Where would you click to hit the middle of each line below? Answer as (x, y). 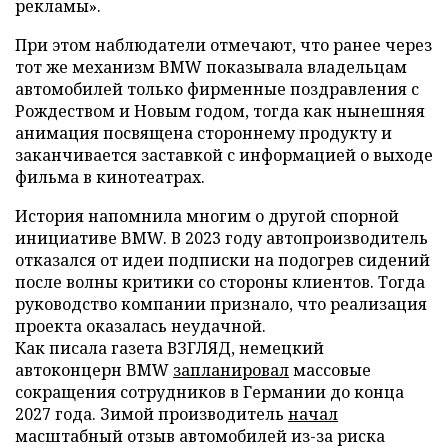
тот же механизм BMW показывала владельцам (211, 66)
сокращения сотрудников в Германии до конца (209, 391)
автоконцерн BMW (94, 369)
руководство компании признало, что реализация (221, 303)
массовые (330, 369)
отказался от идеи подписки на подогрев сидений (222, 259)
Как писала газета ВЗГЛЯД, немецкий (169, 347)
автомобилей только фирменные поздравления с (217, 88)
